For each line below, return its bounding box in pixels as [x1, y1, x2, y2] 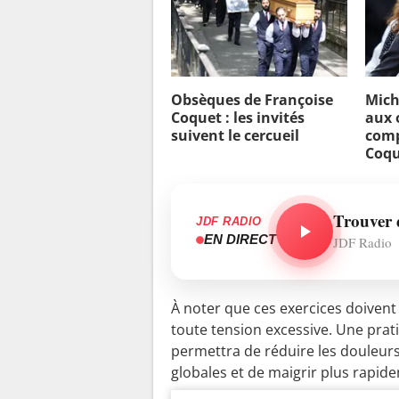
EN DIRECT [204, 232, 276, 248]
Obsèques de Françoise [171, 89, 333, 110]
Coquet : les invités [171, 107, 305, 127]
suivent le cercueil [171, 125, 299, 145]
